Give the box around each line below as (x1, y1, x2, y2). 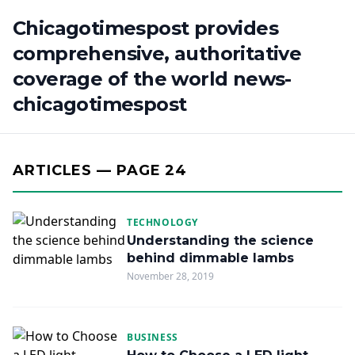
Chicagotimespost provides (13, 17, 278, 40)
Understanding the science (127, 233, 314, 248)
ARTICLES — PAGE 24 (13, 162, 188, 179)
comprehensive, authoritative (13, 42, 302, 65)
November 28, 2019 (127, 269, 214, 283)
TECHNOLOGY (127, 216, 198, 229)
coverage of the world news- (13, 67, 292, 90)
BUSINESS (127, 330, 178, 344)
